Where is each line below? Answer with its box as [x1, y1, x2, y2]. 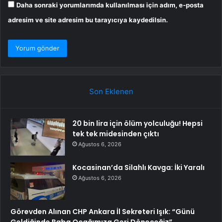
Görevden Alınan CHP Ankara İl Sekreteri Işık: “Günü [10, 207, 195, 217]
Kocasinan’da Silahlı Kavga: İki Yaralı [72, 163, 205, 173]
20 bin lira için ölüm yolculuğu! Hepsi [72, 118, 203, 129]
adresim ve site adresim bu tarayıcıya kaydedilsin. [8, 16, 168, 24]
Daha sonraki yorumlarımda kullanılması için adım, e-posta [16, 1, 204, 9]
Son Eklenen [89, 87, 133, 97]
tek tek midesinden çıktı [72, 129, 159, 139]
